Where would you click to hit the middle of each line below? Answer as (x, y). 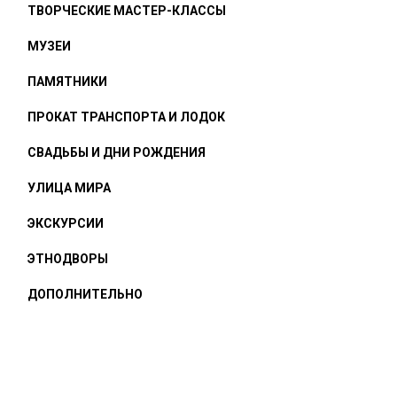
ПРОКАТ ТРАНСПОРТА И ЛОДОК (126, 117)
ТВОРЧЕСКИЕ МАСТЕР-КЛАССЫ (127, 11)
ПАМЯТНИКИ (67, 82)
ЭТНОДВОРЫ (68, 259)
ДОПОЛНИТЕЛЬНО (85, 294)
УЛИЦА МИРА (69, 188)
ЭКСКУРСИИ (66, 223)
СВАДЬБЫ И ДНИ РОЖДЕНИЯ (117, 152)
